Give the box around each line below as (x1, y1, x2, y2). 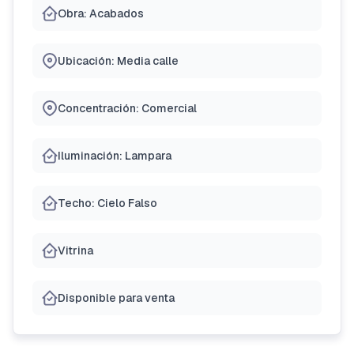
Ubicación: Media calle (58, 54, 179, 68)
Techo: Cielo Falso (58, 196, 157, 210)
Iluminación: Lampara (58, 149, 171, 163)
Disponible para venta (58, 291, 175, 305)
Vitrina (58, 243, 93, 258)
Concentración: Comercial (58, 101, 197, 115)
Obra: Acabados (58, 6, 144, 21)
